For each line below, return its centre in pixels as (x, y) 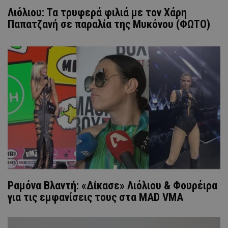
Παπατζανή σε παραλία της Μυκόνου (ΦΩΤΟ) (109, 24)
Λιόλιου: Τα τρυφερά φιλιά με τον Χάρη (97, 12)
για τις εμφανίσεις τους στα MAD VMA (95, 197)
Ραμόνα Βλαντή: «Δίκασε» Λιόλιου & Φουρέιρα (112, 185)
